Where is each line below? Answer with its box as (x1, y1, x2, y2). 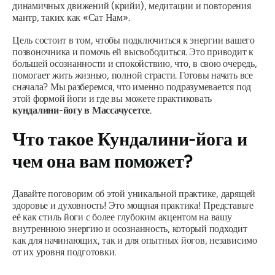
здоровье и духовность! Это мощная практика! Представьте (12, 199, 254, 211)
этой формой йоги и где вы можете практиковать (12, 93, 212, 104)
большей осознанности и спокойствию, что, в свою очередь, (12, 58, 257, 69)
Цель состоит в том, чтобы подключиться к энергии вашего (12, 34, 255, 46)
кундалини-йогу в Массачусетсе (12, 104, 150, 116)
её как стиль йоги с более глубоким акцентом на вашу (12, 211, 232, 223)
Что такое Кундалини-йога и (12, 128, 247, 150)
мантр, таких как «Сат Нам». (12, 12, 130, 23)
